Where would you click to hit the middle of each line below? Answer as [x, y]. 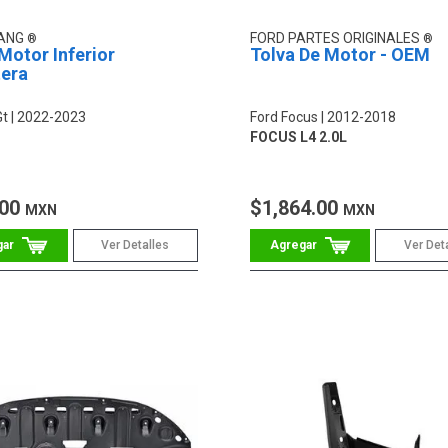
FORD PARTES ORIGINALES [336, 38]
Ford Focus [283, 117]
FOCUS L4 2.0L [298, 137]
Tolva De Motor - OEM [339, 55]
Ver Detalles [135, 245]
